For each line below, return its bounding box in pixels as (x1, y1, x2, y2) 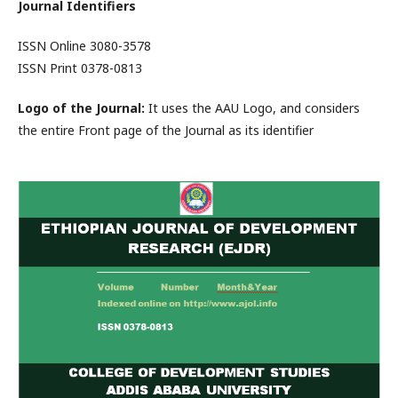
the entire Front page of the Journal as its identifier (18, 122, 314, 139)
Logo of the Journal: (18, 99, 145, 116)
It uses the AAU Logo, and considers (145, 99, 360, 116)
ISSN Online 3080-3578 (18, 37, 151, 54)
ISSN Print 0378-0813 (18, 60, 142, 76)
